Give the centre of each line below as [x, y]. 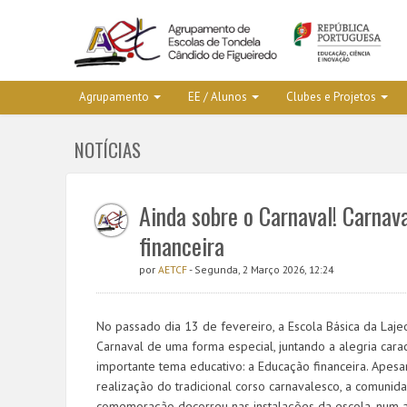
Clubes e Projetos [331, 97]
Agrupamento [114, 97]
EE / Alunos [217, 97]
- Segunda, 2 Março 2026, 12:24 [261, 269]
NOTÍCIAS [108, 149]
